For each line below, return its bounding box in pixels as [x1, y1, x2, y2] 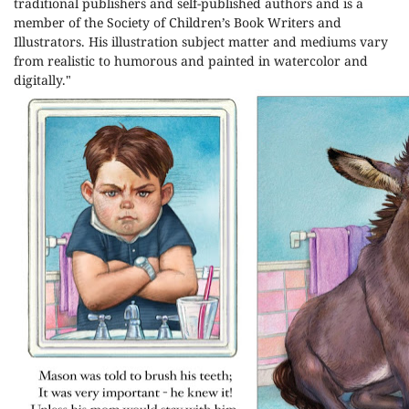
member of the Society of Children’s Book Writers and [14, 14, 341, 31]
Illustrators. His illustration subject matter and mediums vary [14, 33, 388, 50]
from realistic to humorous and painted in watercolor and [14, 52, 368, 69]
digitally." [14, 71, 71, 89]
